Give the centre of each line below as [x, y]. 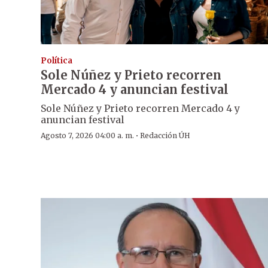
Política [57, 61]
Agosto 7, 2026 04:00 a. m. [87, 136]
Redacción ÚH [165, 136]
